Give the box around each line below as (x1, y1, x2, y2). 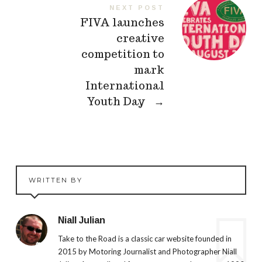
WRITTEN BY (28, 175, 82, 184)
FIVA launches (80, 15, 165, 29)
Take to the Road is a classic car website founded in (57, 234, 232, 244)
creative (116, 31, 165, 45)
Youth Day (87, 94, 148, 108)
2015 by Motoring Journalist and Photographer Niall (57, 247, 237, 257)
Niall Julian (57, 215, 105, 225)
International (85, 78, 165, 92)
